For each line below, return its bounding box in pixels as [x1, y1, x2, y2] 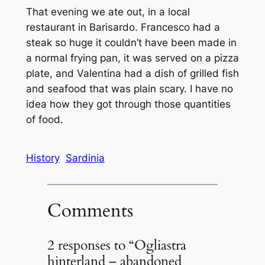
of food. [25, 113, 63, 125]
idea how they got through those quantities [25, 98, 231, 110]
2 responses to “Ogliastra [47, 235, 186, 254]
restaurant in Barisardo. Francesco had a [25, 21, 220, 33]
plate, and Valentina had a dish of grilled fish [25, 67, 239, 79]
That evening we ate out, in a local [25, 5, 190, 18]
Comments [47, 198, 133, 224]
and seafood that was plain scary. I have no [25, 82, 233, 95]
